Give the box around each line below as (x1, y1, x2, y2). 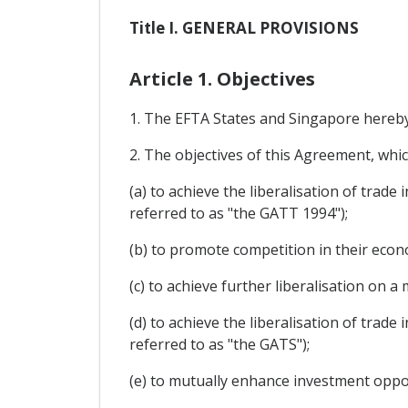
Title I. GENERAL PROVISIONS (128, 17, 359, 39)
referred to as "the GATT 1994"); (128, 203, 348, 224)
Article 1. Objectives (128, 66, 315, 92)
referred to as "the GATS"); (128, 334, 310, 355)
